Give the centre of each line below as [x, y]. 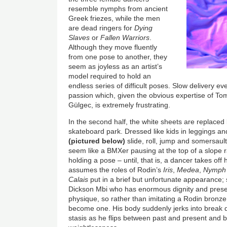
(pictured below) [97, 141]
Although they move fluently [113, 47]
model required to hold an [110, 76]
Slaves [79, 38]
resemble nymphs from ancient [118, 9]
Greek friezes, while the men [115, 18]
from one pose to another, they [118, 57]
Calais [79, 180]
